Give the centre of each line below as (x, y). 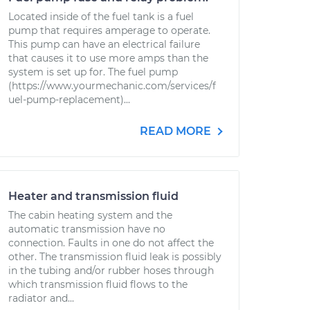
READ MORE (177, 131)
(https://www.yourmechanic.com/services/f (112, 86)
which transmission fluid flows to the (98, 284)
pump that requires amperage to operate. (109, 30)
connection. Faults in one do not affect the (111, 243)
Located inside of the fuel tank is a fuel (101, 17)
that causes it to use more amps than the (108, 58)
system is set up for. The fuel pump (93, 72)
